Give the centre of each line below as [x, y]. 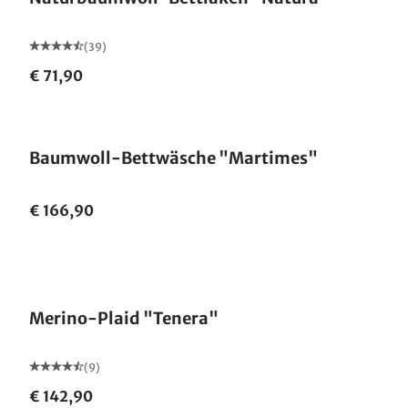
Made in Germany [97, 273]
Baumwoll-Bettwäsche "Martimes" [173, 158]
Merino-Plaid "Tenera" [124, 318]
